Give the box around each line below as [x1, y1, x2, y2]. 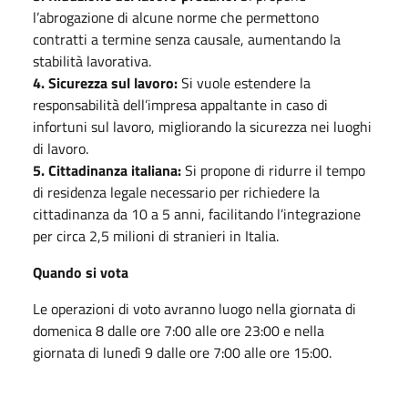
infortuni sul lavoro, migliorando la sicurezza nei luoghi [33, 115, 372, 138]
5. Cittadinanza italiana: [33, 158, 181, 181]
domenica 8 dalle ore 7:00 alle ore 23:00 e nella [33, 319, 324, 342]
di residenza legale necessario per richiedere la [33, 180, 320, 203]
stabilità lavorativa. [33, 49, 151, 72]
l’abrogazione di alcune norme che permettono [33, 5, 319, 28]
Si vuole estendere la [178, 71, 311, 94]
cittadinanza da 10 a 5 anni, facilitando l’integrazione [33, 202, 361, 225]
